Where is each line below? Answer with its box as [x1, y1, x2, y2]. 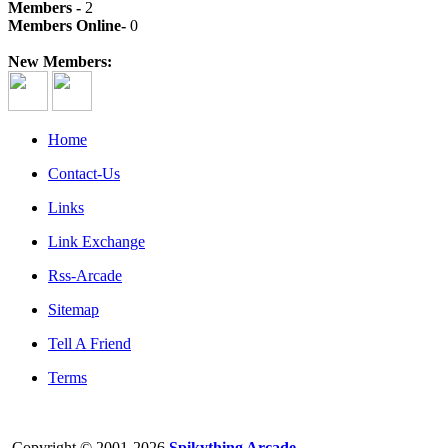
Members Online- [8, 17, 130, 35]
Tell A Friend [48, 335, 131, 353]
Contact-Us [48, 165, 120, 183]
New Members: [8, 53, 112, 71]
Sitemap [48, 301, 99, 319]
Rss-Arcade [48, 267, 122, 285]
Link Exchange [48, 233, 145, 251]
